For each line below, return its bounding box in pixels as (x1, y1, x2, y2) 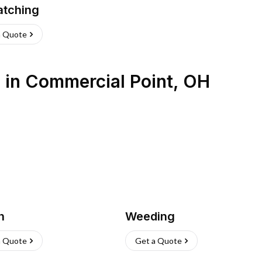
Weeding (125, 209, 175, 223)
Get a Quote (135, 236, 182, 246)
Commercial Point (25, 71, 173, 92)
